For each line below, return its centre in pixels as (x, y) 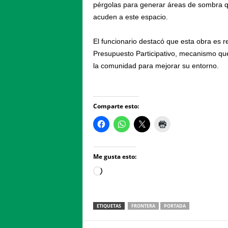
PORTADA (175, 206)
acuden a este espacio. (130, 17)
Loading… (118, 172)
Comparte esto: (116, 106)
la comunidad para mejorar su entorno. (156, 66)
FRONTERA (143, 206)
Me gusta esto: (115, 156)
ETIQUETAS (109, 206)
